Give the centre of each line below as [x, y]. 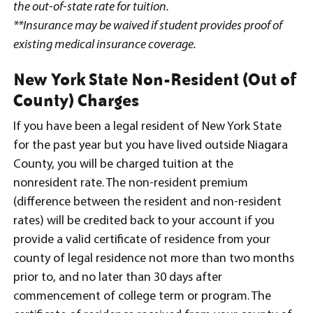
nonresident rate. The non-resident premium [131, 183]
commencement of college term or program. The [142, 297]
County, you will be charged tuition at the [123, 165]
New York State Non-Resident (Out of [155, 79]
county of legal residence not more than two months [154, 259]
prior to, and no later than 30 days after [118, 278]
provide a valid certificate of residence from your [142, 240]
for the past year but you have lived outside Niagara [151, 146]
